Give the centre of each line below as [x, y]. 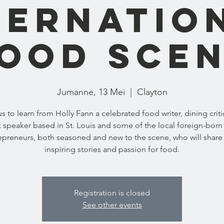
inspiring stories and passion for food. [112, 149]
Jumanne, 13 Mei [91, 92]
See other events [112, 205]
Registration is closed [112, 193]
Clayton [152, 92]
